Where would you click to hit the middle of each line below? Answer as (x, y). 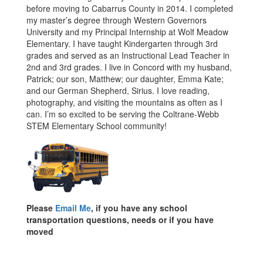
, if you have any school (139, 208)
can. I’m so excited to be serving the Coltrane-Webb (123, 114)
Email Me (73, 208)
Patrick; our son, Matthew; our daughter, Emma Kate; (125, 79)
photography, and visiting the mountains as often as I (124, 102)
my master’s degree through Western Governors (117, 20)
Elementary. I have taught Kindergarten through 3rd (122, 43)
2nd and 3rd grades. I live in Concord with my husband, (129, 67)
